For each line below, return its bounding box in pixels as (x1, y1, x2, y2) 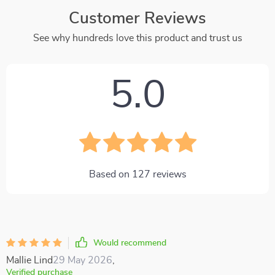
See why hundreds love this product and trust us (33, 33, 242, 43)
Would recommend (93, 239, 166, 247)
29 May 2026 (53, 255, 112, 265)
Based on (88, 169, 132, 179)
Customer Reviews (69, 10, 206, 26)
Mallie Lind (6, 255, 53, 265)
